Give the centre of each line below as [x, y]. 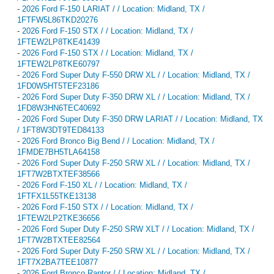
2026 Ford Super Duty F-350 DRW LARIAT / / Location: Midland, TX [143, 119]
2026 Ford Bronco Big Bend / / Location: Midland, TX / [118, 141]
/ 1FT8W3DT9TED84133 [61, 130]
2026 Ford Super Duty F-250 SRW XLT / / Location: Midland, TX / [138, 229]
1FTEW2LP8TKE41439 [58, 42]
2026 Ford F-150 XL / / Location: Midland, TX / [105, 185]
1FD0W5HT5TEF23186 [58, 86]
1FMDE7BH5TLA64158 [58, 152]
